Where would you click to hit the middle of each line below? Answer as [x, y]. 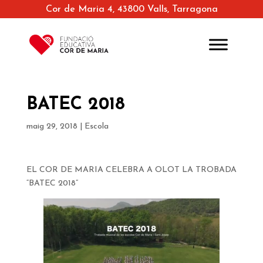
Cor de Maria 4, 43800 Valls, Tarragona [131, 10]
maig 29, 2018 [52, 127]
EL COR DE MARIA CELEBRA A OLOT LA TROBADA [131, 170]
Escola [96, 127]
